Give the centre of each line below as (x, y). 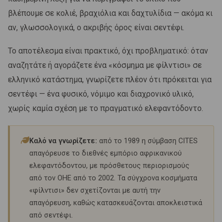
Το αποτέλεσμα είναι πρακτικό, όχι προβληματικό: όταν (108, 51)
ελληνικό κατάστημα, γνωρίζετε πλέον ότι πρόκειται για (110, 79)
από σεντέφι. (51, 215)
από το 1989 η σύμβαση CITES (147, 141)
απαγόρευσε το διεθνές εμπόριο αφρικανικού (106, 153)
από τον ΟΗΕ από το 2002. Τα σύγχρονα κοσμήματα (113, 178)
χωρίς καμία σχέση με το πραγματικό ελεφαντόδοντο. (106, 108)
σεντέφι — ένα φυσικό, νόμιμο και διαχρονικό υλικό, (101, 94)
